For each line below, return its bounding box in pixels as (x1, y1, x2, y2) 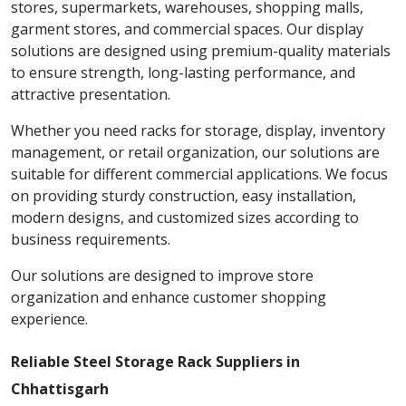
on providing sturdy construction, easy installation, (11, 186, 356, 206)
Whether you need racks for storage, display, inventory (11, 121, 385, 140)
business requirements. (11, 229, 170, 249)
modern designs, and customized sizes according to (11, 208, 359, 227)
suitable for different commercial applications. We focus (11, 164, 388, 184)
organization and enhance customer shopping (11, 287, 326, 307)
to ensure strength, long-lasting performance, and (11, 63, 355, 82)
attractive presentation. (11, 84, 170, 104)
